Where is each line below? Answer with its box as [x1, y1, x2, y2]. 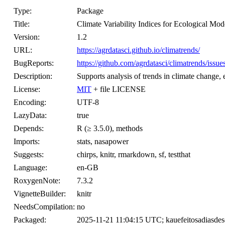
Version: [14, 33, 40, 41]
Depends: [14, 124, 44, 133]
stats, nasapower [77, 137, 129, 146]
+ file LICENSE [91, 85, 146, 93]
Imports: [14, 137, 40, 146]
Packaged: [14, 215, 46, 224]
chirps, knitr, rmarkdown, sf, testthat [77, 150, 190, 159]
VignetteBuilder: [14, 189, 66, 198]
